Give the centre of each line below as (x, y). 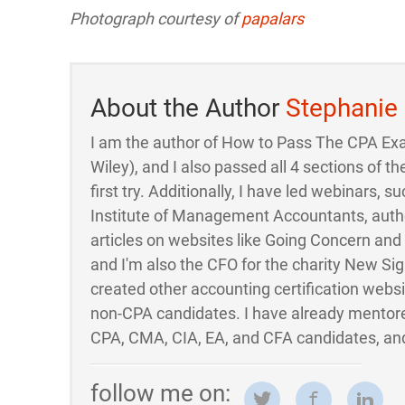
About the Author (188, 108)
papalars (273, 19)
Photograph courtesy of (155, 19)
